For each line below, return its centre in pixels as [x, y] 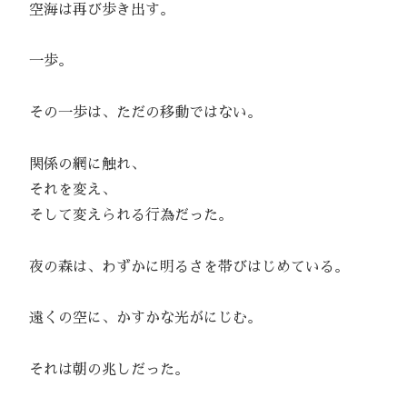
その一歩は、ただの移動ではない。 [138, 113]
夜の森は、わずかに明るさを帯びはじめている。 [182, 267]
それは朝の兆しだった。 [102, 370]
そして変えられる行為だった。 [124, 215]
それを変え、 [65, 189]
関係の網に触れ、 [80, 164]
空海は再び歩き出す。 [94, 10]
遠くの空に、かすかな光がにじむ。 [138, 318]
